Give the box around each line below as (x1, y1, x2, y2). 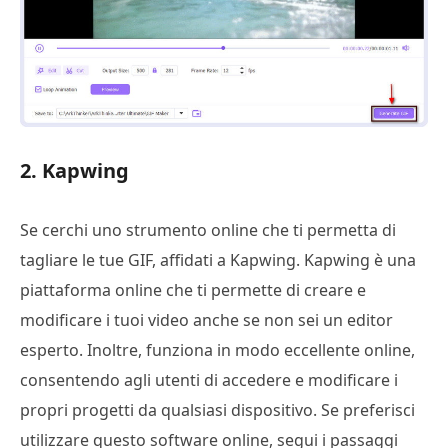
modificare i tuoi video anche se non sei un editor (20, 309, 393, 332)
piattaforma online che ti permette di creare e (20, 279, 366, 302)
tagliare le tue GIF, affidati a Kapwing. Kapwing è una (20, 249, 416, 272)
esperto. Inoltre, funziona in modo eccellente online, (20, 339, 415, 362)
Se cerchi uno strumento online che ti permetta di (20, 219, 396, 242)
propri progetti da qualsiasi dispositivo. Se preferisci (20, 399, 415, 422)
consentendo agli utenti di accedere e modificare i (20, 369, 398, 392)
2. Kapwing (20, 157, 129, 185)
